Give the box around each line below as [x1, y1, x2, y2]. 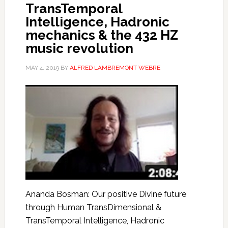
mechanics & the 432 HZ [25, 27, 178, 43]
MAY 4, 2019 [25, 64, 59, 71]
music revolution [25, 41, 133, 56]
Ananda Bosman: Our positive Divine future [25, 189, 186, 199]
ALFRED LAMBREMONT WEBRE [69, 64, 160, 71]
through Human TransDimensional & [25, 203, 161, 212]
